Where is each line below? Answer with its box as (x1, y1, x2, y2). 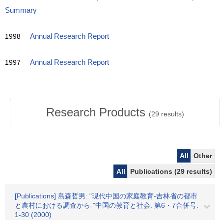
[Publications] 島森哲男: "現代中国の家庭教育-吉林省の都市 (15, 192, 197, 200)
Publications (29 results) (130, 167, 212, 175)
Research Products (46, 106, 149, 119)
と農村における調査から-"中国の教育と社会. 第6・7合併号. (15, 201, 198, 209)
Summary (5, 6, 37, 14)
